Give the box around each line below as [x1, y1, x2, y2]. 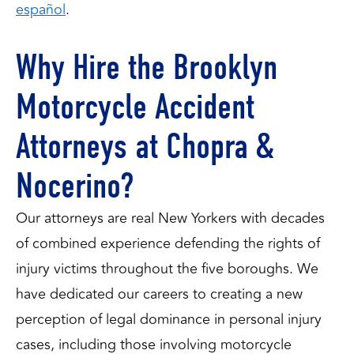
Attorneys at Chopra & [16, 124, 273, 168]
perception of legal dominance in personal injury [16, 307, 322, 330]
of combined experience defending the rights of [16, 232, 320, 254]
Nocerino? [16, 164, 134, 207]
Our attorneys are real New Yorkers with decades [16, 206, 325, 229]
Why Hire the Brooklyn [16, 45, 277, 88]
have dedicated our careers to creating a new [16, 282, 303, 305]
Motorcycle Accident [16, 85, 254, 128]
